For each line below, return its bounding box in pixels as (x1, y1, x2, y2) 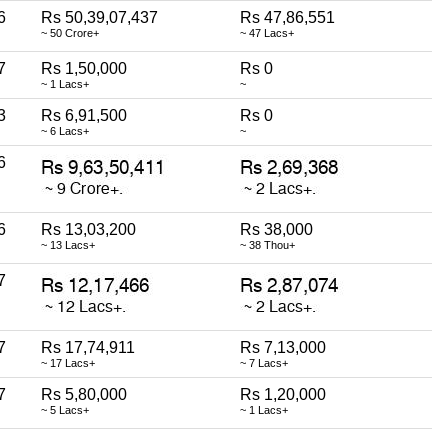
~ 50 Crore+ (41, 26, 99, 39)
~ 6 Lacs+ (41, 124, 89, 137)
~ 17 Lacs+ (41, 356, 95, 369)
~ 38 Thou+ (240, 238, 295, 251)
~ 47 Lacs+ (240, 26, 294, 39)
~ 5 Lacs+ (41, 403, 89, 416)
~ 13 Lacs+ (41, 238, 95, 251)
